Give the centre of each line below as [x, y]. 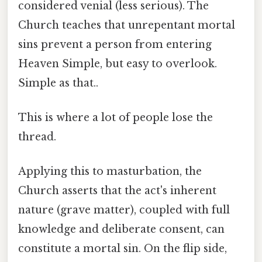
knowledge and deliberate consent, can [121, 230]
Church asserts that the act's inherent [117, 191]
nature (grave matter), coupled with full [124, 210]
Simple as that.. [58, 83]
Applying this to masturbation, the [110, 172]
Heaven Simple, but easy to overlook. [118, 63]
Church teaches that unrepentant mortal [127, 25]
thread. [37, 137]
